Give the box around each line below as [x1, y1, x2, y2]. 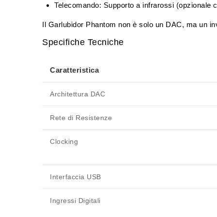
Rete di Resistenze [50, 114, 112, 122]
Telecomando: [54, 1, 101, 10]
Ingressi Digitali [50, 197, 101, 205]
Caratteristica [50, 66, 99, 75]
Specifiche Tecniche [42, 37, 124, 47]
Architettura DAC [50, 90, 105, 98]
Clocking [50, 138, 78, 146]
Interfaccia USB [50, 173, 101, 181]
